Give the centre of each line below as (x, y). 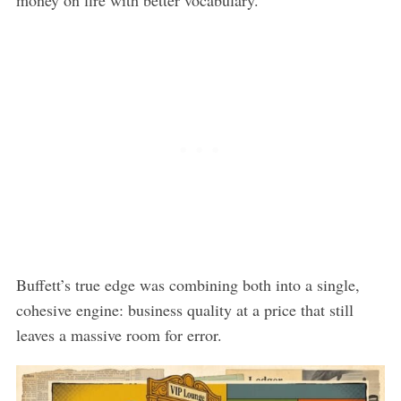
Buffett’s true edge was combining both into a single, (188, 284)
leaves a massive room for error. (119, 334)
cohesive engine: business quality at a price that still (184, 309)
